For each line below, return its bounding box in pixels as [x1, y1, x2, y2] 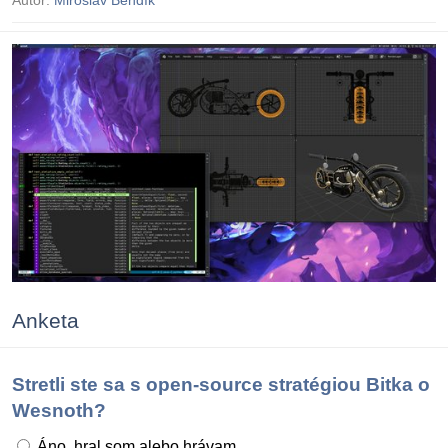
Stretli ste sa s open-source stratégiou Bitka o [12, 374, 430, 396]
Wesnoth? [12, 400, 106, 422]
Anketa [12, 309, 79, 333]
